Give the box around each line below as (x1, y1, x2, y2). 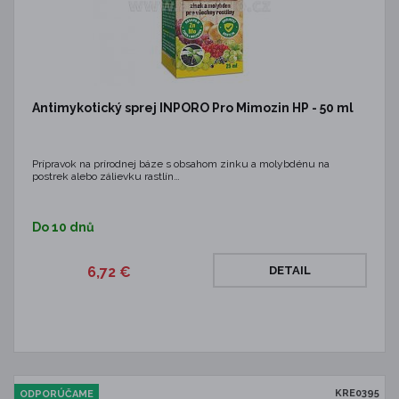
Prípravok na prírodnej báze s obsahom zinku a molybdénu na (32, 158, 330, 170)
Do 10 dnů (32, 220, 94, 234)
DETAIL (269, 264, 311, 277)
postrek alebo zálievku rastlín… (32, 170, 180, 183)
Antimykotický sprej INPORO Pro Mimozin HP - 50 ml (32, 101, 354, 115)
